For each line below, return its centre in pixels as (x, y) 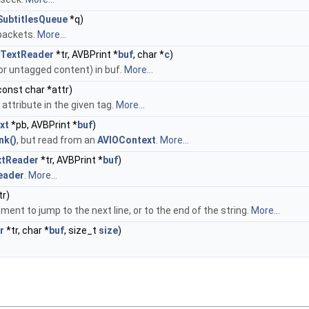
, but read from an (57, 140)
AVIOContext (127, 140)
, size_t (81, 230)
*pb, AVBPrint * (43, 125)
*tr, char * (27, 230)
